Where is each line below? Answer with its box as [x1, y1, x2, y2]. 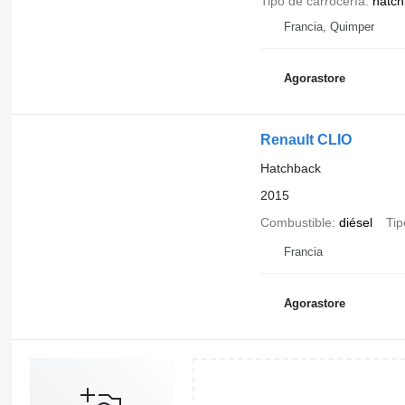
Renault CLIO [259, 131, 352, 147]
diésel [338, 214, 372, 230]
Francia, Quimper [283, 19, 374, 33]
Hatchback [259, 160, 321, 175]
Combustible [259, 214, 332, 230]
